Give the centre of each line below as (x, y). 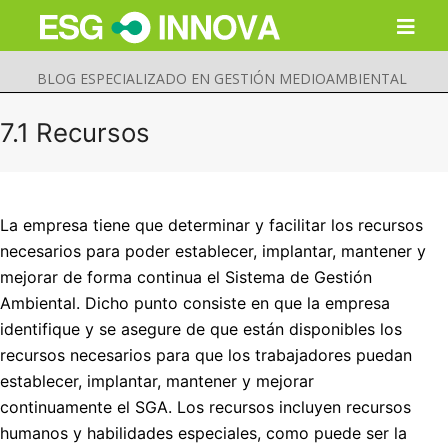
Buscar (45, 376)
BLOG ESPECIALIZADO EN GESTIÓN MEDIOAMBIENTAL (222, 78)
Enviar (216, 381)
